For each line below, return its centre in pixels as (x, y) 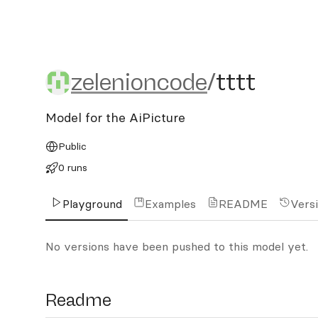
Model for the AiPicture (115, 117)
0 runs (72, 168)
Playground (92, 204)
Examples (170, 204)
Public (72, 146)
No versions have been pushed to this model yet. (177, 246)
